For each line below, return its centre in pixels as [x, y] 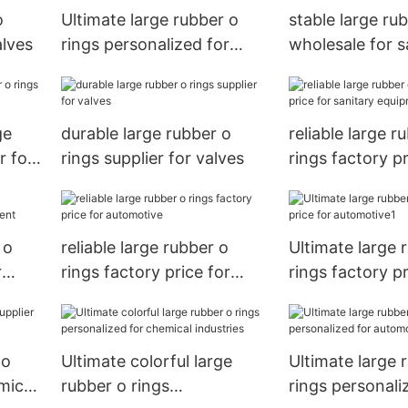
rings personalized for [145, 45]
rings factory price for [145, 272]
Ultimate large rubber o [149, 20]
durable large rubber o [146, 134]
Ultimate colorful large [146, 361]
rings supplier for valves [152, 158]
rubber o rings [115, 385]
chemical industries [134, 69]
